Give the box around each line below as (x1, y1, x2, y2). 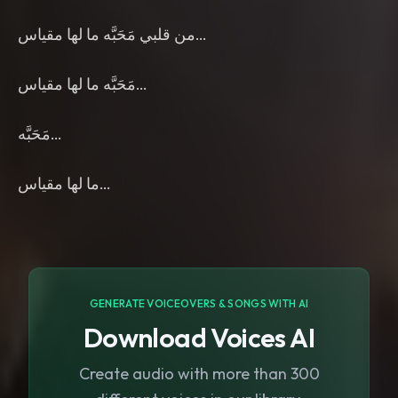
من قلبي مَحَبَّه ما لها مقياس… (18, 24, 195, 44)
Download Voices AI (83, 321, 315, 354)
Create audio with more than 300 (78, 363, 320, 384)
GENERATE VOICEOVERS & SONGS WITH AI (89, 297, 309, 310)
